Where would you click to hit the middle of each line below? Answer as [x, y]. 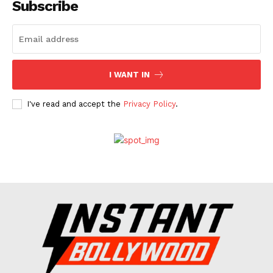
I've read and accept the [75, 104]
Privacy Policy [149, 104]
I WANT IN [129, 74]
